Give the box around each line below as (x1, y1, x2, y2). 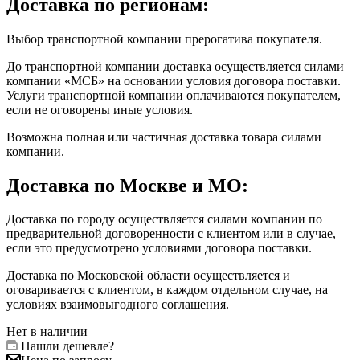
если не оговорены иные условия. (6, 102, 193, 117)
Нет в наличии (6, 325, 88, 339)
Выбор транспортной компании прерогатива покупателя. (6, 31, 322, 46)
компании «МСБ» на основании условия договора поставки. (6, 73, 341, 88)
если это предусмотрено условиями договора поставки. (6, 241, 312, 256)
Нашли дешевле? (21, 339, 114, 354)
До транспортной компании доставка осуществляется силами (6, 59, 344, 73)
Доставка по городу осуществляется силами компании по (6, 212, 322, 227)
